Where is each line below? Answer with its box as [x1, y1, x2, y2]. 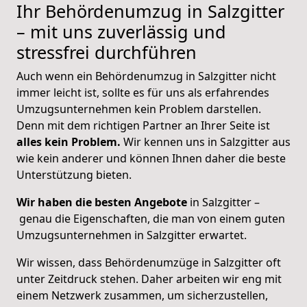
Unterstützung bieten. [16, 167, 132, 182]
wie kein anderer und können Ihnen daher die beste [16, 150, 286, 166]
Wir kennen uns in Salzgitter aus [121, 134, 291, 149]
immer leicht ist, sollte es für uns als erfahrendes [16, 84, 269, 100]
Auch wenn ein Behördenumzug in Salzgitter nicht [16, 68, 276, 84]
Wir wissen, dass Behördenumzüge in [16, 254, 214, 270]
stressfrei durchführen [16, 40, 197, 64]
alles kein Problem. [16, 134, 121, 149]
